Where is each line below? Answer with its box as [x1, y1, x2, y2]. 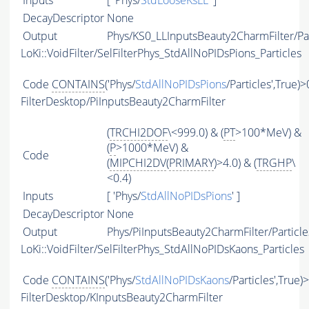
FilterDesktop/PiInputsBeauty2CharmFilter [21, 94, 226, 110]
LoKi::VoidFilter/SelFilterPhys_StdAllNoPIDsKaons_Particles [21, 241, 304, 257]
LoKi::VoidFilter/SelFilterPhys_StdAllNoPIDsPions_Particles [21, 46, 301, 61]
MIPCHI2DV [110, 155, 166, 171]
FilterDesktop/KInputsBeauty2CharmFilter [21, 290, 223, 306]
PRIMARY [169, 155, 214, 171]
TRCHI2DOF [110, 125, 168, 141]
